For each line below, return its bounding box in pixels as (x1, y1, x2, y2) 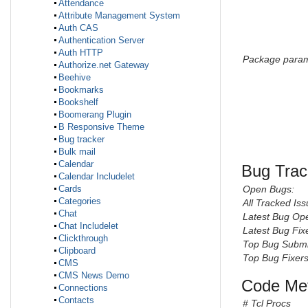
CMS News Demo (58, 270, 129, 281)
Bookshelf (58, 97, 98, 108)
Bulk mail (58, 146, 96, 157)
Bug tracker (58, 134, 104, 145)
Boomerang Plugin (58, 109, 131, 120)
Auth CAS (58, 23, 98, 34)
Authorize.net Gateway (58, 60, 149, 71)
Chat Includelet (58, 221, 118, 232)
